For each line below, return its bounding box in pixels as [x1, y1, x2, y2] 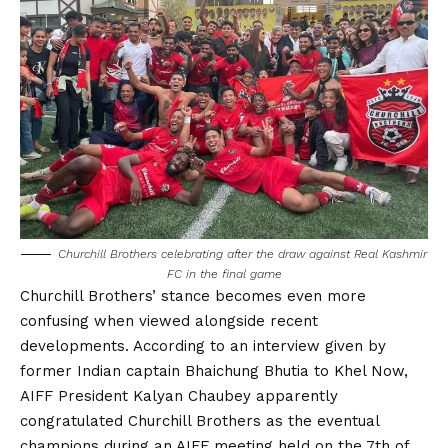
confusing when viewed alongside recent [20, 311, 318, 330]
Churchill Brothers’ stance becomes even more [20, 286, 366, 305]
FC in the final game [166, 266, 282, 281]
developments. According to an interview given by [20, 336, 386, 355]
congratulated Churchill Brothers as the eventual [20, 411, 379, 430]
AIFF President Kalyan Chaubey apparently [20, 386, 338, 405]
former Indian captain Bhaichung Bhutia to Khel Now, [20, 361, 408, 380]
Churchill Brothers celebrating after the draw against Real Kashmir [58, 246, 427, 261]
